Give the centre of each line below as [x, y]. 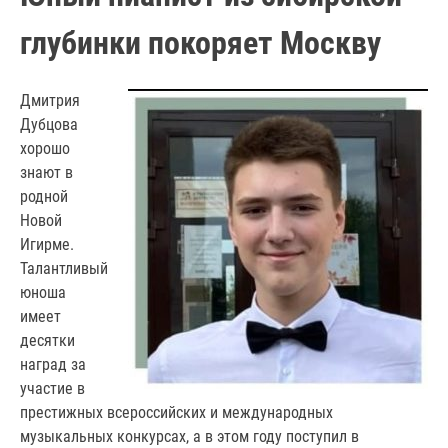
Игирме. [47, 244]
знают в [46, 172]
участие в [52, 388]
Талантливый [64, 268]
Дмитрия [50, 100]
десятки [47, 340]
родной [44, 196]
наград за [53, 364]
